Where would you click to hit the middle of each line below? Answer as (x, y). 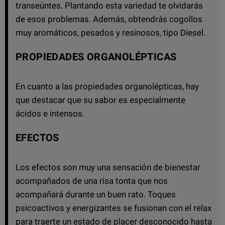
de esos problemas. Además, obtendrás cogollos (109, 19)
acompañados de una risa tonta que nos (92, 181)
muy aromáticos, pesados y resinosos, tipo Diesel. (110, 32)
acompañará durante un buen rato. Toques (96, 194)
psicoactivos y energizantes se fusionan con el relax (114, 208)
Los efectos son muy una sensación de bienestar (108, 167)
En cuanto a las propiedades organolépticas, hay (107, 86)
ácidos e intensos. (50, 113)
